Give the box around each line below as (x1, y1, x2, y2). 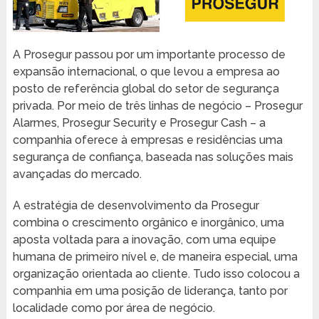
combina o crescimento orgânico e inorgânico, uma (12, 215, 284, 229)
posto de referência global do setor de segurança (12, 81, 279, 95)
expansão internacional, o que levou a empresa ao (12, 64, 280, 78)
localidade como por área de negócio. (12, 300, 215, 315)
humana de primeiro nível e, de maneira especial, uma (12, 249, 298, 263)
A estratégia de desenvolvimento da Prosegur (12, 198, 259, 212)
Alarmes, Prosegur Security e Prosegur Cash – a (12, 115, 266, 130)
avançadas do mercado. (12, 167, 142, 181)
